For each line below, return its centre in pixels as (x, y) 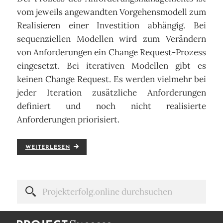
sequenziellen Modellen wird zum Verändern (111, 39)
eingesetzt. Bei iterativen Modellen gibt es (111, 66)
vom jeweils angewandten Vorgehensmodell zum (111, 12)
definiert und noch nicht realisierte (111, 106)
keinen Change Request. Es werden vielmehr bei (111, 79)
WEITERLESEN (48, 148)
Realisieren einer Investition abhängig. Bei (111, 26)
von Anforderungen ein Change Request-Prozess (111, 53)
